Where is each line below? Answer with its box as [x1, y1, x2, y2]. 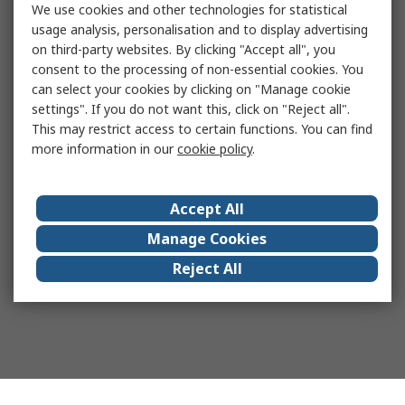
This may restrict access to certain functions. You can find [32, 120, 372, 137]
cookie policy [177, 140, 252, 157]
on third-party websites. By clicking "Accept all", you [32, 41, 335, 58]
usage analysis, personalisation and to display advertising [32, 21, 368, 38]
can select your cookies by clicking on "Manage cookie [32, 80, 351, 98]
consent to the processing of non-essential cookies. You [32, 61, 363, 78]
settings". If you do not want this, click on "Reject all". [32, 100, 350, 118]
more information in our [32, 140, 177, 157]
